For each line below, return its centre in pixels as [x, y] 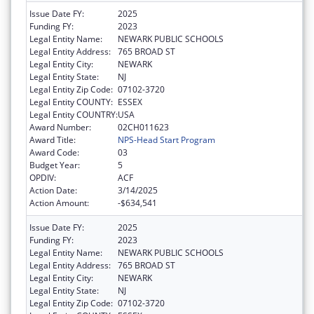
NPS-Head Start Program [166, 139]
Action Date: [53, 190]
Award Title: [53, 139]
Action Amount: [59, 203]
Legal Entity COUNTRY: [74, 114]
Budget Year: [55, 165]
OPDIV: [43, 177]
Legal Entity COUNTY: [71, 102]
